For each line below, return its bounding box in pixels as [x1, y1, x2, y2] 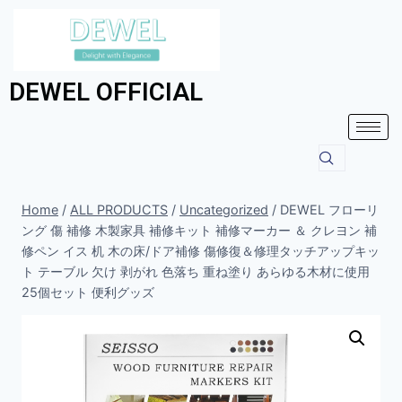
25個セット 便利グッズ [22, 284, 154, 300]
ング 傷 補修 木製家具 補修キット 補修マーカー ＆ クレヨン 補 [22, 222, 377, 238]
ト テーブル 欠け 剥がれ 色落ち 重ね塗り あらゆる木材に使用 [22, 263, 370, 279]
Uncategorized [179, 201, 268, 217]
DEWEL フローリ [280, 201, 379, 217]
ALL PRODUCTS [70, 201, 168, 217]
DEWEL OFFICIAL [9, 76, 203, 107]
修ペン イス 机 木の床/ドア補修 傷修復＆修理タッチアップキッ [22, 242, 380, 258]
